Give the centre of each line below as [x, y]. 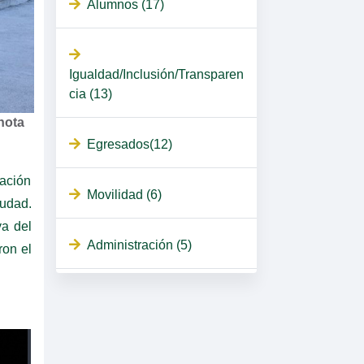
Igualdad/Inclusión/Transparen [156, 75]
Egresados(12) [129, 145]
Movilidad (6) [124, 195]
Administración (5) [139, 245]
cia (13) [90, 94]
